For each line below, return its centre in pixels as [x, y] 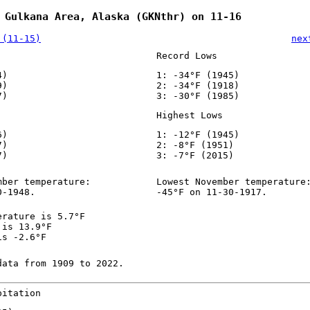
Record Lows [186, 56]
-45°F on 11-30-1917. [211, 192]
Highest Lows [189, 116]
